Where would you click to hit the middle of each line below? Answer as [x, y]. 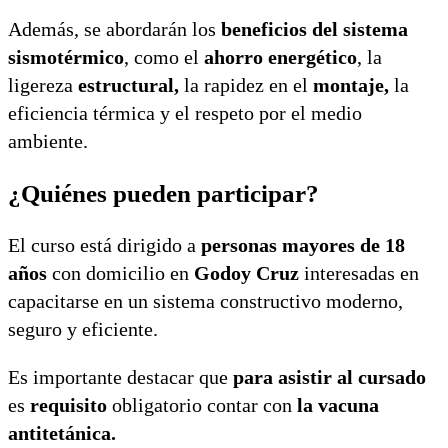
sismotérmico [66, 56]
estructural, [128, 84]
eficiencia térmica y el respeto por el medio [185, 112]
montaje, [351, 84]
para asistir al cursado [327, 377]
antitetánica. [62, 433]
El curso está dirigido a [102, 245]
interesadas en [359, 273]
